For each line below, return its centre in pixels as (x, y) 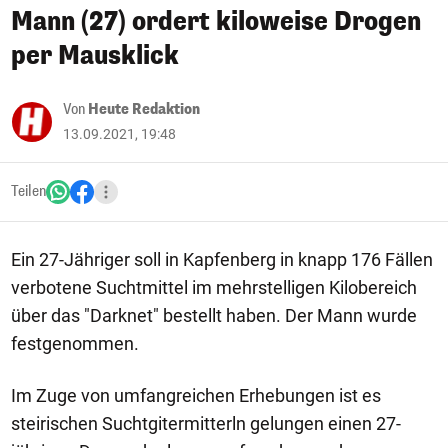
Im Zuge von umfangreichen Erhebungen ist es (196, 395)
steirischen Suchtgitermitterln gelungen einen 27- (206, 423)
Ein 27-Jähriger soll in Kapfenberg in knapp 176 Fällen (222, 259)
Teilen (28, 191)
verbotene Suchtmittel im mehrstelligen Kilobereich (214, 287)
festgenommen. (75, 343)
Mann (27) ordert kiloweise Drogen (216, 21)
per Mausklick (95, 55)
